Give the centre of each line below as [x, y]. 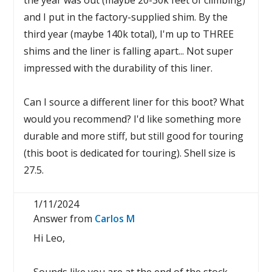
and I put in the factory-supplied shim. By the [126, 17]
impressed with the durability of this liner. [118, 68]
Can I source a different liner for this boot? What [134, 102]
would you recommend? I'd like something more [133, 119]
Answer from [64, 219]
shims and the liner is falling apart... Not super [129, 51]
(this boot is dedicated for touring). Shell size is [130, 153]
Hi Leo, [49, 238]
